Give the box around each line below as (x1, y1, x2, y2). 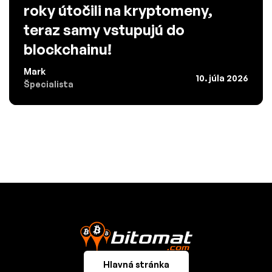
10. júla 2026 (195, 72, 248, 83)
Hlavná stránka (103, 259, 169, 270)
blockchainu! (24, 40, 112, 59)
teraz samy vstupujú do (24, 21, 185, 39)
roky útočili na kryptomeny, (24, 1, 212, 20)
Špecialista (24, 79, 73, 90)
